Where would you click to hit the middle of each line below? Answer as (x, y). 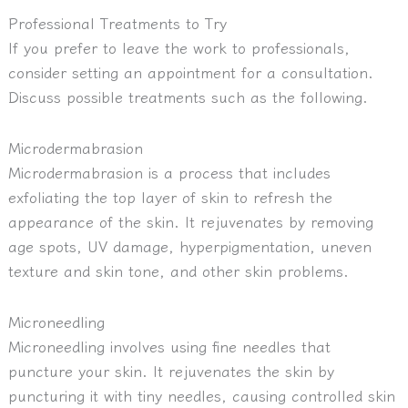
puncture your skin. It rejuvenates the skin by (171, 370)
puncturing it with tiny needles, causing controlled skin (201, 395)
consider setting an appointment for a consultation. (190, 72)
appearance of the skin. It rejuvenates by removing (190, 222)
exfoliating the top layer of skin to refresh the (170, 197)
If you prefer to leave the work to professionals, (178, 48)
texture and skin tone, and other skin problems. (178, 271)
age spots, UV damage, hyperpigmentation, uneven (189, 246)
